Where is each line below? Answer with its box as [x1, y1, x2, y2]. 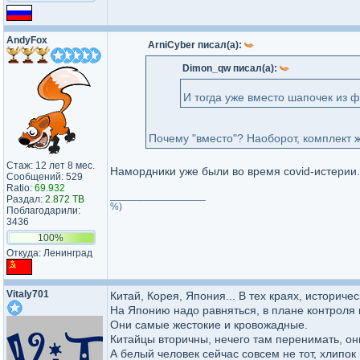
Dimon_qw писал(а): [182, 63, 280, 74]
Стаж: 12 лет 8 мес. [6, 160, 95, 171]
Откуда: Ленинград [6, 247, 92, 259]
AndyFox [6, 35, 47, 46]
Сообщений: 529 [6, 171, 83, 182]
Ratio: [6, 182, 35, 194]
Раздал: [6, 194, 45, 205]
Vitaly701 [6, 288, 49, 300]
